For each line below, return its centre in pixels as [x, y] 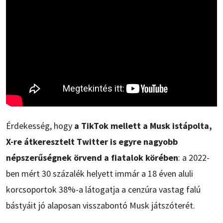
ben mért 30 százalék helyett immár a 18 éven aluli [100, 174]
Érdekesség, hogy [39, 126]
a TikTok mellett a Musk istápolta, [142, 126]
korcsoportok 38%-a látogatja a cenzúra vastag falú [103, 190]
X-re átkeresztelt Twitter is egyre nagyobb [92, 142]
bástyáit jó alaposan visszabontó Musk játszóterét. [101, 206]
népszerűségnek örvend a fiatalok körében [92, 158]
